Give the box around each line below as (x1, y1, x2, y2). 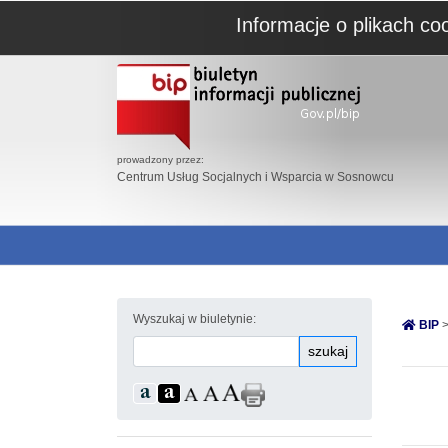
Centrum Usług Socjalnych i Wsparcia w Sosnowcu (117, 170, 394, 184)
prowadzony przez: (117, 154, 204, 165)
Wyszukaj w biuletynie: (133, 312, 256, 326)
